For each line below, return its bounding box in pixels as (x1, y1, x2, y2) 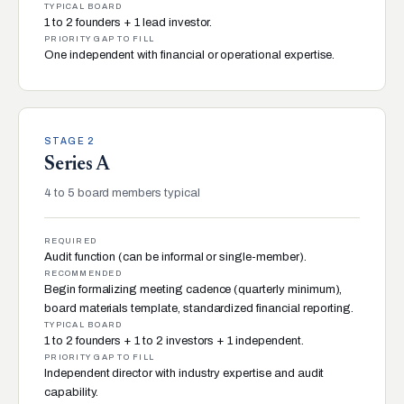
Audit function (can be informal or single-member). (44, 250, 307, 263)
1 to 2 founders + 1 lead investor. (44, 15, 213, 29)
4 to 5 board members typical (44, 186, 200, 199)
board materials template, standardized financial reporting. (44, 301, 354, 315)
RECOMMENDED (44, 268, 122, 278)
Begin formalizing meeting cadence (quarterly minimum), (44, 282, 343, 296)
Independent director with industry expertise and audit (44, 366, 325, 380)
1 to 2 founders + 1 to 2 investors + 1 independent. (44, 334, 304, 347)
